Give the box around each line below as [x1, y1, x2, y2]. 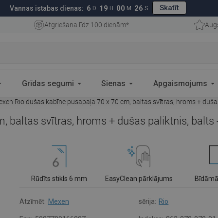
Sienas [101, 78, 126, 88]
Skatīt [160, 3, 179, 12]
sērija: [139, 198, 157, 205]
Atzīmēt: [19, 198, 46, 205]
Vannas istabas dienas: [10, 4, 84, 12]
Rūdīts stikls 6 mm [31, 175, 88, 182]
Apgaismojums [153, 78, 208, 88]
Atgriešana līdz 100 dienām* [44, 21, 129, 29]
